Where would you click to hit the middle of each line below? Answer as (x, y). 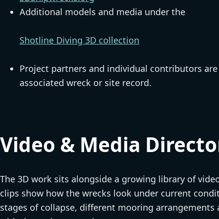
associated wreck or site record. (86, 83)
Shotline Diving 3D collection (79, 40)
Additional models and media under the (102, 12)
